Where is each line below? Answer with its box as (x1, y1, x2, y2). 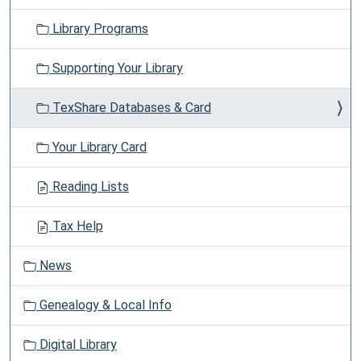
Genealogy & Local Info (36, 297, 172, 313)
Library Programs (49, 21, 148, 36)
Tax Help (49, 218, 103, 234)
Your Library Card (49, 139, 147, 155)
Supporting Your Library (49, 60, 183, 76)
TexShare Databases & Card (49, 100, 211, 115)
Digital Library (36, 337, 117, 352)
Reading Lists (49, 179, 129, 194)
